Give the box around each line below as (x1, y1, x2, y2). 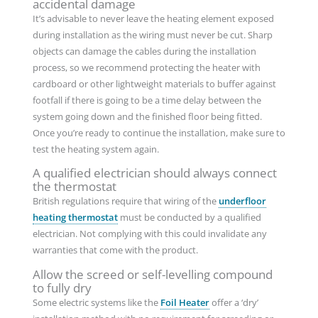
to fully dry (32, 280, 92, 297)
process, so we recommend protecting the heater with (32, 60, 261, 74)
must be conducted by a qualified (117, 211, 261, 224)
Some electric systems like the (32, 296, 160, 309)
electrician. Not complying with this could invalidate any (32, 227, 267, 241)
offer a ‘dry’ (209, 296, 258, 309)
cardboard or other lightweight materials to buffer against (32, 77, 276, 90)
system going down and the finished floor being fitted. (32, 109, 262, 123)
